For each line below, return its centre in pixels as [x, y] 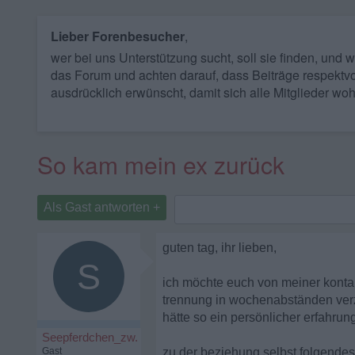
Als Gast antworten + [102, 207]
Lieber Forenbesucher [118, 36]
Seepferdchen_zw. [90, 337]
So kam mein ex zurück [161, 164]
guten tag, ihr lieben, [219, 248]
